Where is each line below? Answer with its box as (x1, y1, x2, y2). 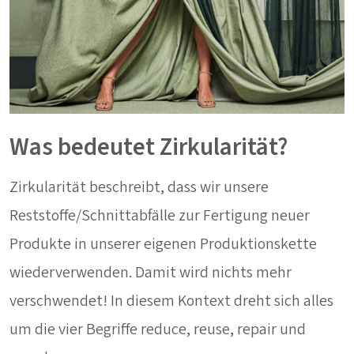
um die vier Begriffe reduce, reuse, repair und (9, 318, 306, 341)
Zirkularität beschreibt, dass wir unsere (9, 176, 269, 199)
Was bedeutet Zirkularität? (9, 130, 288, 165)
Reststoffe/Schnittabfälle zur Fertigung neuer (9, 205, 310, 228)
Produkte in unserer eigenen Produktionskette (9, 233, 317, 256)
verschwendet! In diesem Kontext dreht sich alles (9, 290, 333, 313)
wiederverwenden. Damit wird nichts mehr (9, 262, 292, 284)
